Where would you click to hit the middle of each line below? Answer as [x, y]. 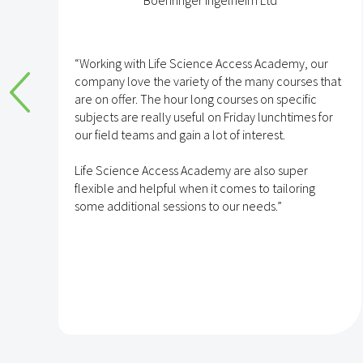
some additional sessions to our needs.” [178, 206]
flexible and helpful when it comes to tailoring [195, 188]
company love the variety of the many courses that [208, 81]
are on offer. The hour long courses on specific [196, 99]
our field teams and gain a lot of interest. [180, 135]
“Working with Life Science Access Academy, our [201, 63]
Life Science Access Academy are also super [191, 170]
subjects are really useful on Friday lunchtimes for [204, 117]
